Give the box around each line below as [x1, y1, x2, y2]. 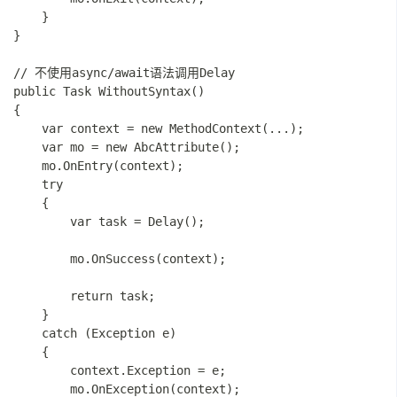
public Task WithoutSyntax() [13, 84, 205, 98]
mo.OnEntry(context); [13, 159, 183, 173]
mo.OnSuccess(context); [13, 252, 226, 266]
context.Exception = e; [13, 363, 226, 378]
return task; [13, 289, 155, 303]
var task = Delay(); [13, 214, 205, 229]
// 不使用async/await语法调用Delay [13, 66, 235, 80]
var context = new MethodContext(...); [13, 121, 304, 136]
